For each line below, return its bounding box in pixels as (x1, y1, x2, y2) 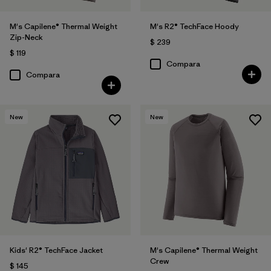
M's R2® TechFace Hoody (149, 21, 239, 32)
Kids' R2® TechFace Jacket (10, 245, 103, 255)
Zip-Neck (10, 32, 43, 43)
